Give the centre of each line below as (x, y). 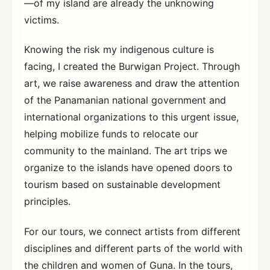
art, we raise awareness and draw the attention (132, 83)
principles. (47, 202)
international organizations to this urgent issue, (131, 117)
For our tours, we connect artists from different (132, 231)
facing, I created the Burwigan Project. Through (132, 67)
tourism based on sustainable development (122, 185)
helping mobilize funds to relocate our (111, 134)
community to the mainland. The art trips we (126, 151)
